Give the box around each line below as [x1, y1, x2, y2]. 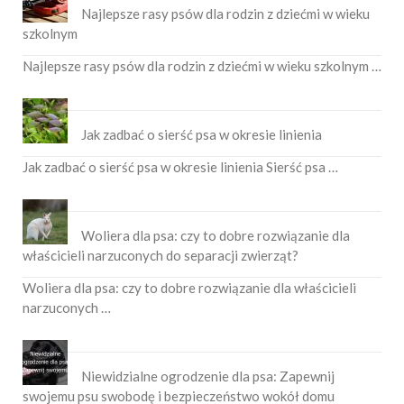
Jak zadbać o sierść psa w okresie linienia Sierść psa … [23, 159, 338, 176]
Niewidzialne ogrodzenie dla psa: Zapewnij [81, 368, 335, 385]
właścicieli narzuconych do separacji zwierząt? [23, 247, 298, 264]
